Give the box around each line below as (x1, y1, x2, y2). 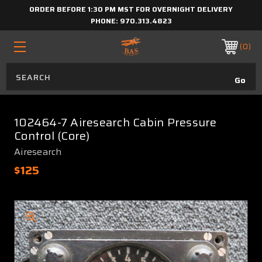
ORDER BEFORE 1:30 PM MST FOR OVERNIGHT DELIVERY (29, 4, 233, 15)
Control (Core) (14, 126, 90, 145)
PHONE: (90, 15, 120, 26)
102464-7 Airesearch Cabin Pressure (14, 113, 217, 132)
